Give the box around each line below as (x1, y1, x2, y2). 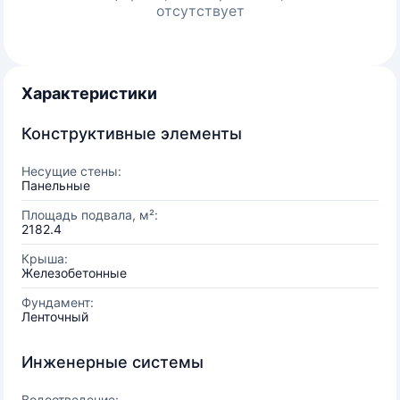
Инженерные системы (21, 353, 204, 371)
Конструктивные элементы (21, 124, 242, 143)
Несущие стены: (21, 163, 121, 179)
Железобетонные (21, 265, 127, 280)
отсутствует (155, 2, 245, 20)
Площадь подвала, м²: (21, 207, 158, 222)
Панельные (21, 178, 90, 193)
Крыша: (21, 251, 68, 266)
